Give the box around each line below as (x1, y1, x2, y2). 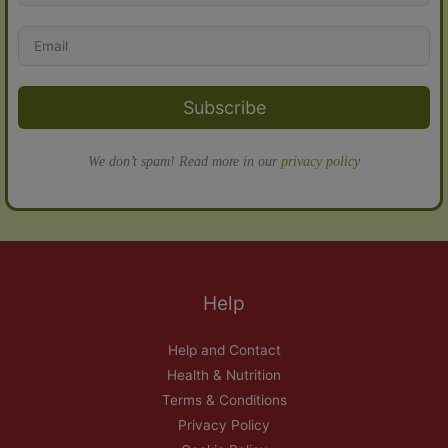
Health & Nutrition (167, 367, 281, 384)
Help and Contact (167, 342, 281, 359)
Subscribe (182, 97, 266, 119)
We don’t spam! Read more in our (88, 154, 281, 170)
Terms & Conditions (161, 392, 287, 409)
